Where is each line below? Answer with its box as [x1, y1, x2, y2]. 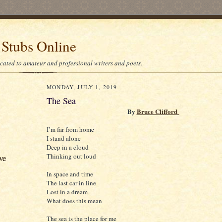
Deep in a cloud [47, 143, 89, 152]
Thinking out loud [47, 152, 96, 161]
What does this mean [47, 196, 102, 205]
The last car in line [47, 178, 96, 187]
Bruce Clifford [136, 107, 179, 116]
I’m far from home [47, 125, 94, 134]
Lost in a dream [47, 187, 88, 196]
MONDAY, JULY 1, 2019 [47, 83, 117, 91]
